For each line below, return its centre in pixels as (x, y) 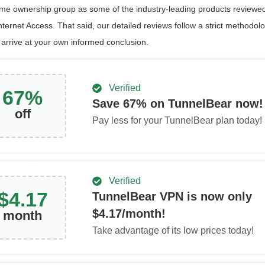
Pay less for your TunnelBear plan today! (177, 120)
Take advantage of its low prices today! (173, 230)
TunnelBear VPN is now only (172, 196)
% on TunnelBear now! (200, 103)
